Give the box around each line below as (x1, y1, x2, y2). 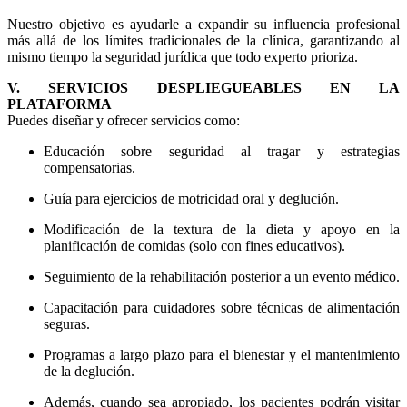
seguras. (44, 316, 90, 333)
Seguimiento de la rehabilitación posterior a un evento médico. (44, 269, 400, 285)
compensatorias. (44, 160, 135, 176)
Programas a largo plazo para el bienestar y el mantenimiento (44, 347, 400, 363)
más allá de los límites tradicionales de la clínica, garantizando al (7, 33, 400, 49)
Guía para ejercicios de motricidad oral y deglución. (44, 191, 339, 207)
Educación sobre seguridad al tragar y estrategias (44, 144, 400, 160)
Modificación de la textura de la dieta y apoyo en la (44, 222, 400, 238)
